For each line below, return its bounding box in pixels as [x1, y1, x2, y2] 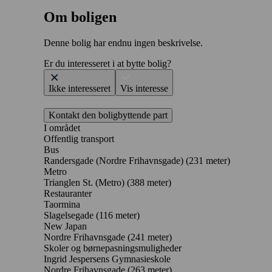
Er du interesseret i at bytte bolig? [44, 58, 171, 69]
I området [44, 122, 80, 133]
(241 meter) [127, 231, 172, 242]
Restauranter [44, 188, 92, 199]
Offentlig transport [44, 133, 114, 144]
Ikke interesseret [49, 83, 110, 93]
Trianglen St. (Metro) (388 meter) [44, 177, 171, 188]
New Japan [44, 220, 87, 231]
